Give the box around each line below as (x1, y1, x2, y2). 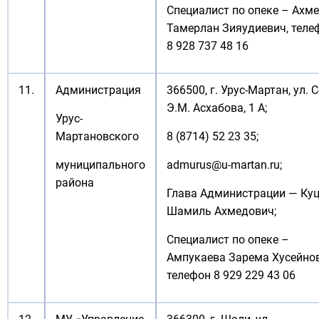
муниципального (56, 158, 145, 172)
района (56, 176, 94, 189)
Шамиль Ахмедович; (167, 204, 276, 218)
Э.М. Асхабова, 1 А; (167, 101, 267, 115)
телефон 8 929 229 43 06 (167, 268, 296, 282)
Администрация (56, 83, 141, 97)
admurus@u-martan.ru (167, 158, 280, 172)
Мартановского (56, 130, 139, 143)
